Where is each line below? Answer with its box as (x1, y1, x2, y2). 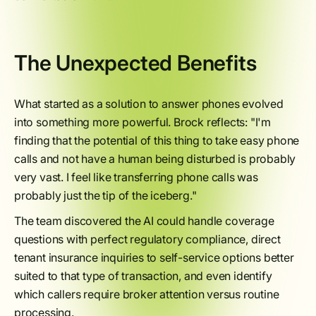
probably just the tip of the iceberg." (14, 188, 197, 202)
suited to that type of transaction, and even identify (14, 269, 272, 283)
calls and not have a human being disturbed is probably (14, 152, 296, 166)
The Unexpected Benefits (14, 50, 257, 75)
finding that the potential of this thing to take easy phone (14, 133, 300, 147)
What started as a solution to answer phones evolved (14, 97, 284, 111)
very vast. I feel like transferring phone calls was (14, 170, 258, 184)
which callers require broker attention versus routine (14, 287, 279, 301)
